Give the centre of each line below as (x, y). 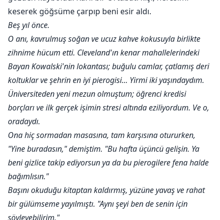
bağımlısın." (28, 177)
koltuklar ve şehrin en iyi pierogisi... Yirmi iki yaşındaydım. (106, 80)
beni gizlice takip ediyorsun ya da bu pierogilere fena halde (108, 163)
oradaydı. (24, 122)
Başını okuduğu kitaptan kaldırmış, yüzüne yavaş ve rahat (106, 190)
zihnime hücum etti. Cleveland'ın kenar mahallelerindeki (104, 53)
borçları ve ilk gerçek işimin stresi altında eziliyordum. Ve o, (109, 108)
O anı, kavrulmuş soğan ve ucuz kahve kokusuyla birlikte (104, 39)
